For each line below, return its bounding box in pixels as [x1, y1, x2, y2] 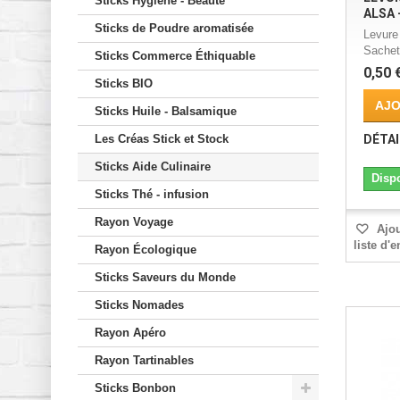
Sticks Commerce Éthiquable [95, 49, 255, 63]
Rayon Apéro [95, 326, 166, 340]
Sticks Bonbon [95, 381, 176, 396]
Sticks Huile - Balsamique [95, 104, 237, 119]
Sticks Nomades [95, 298, 184, 312]
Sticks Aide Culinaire [95, 160, 211, 174]
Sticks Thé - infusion [95, 187, 209, 202]
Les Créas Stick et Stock [95, 132, 229, 146]
